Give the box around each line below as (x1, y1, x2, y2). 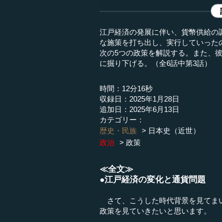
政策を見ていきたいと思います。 (100, 206, 212, 215)
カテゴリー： (100, 115, 145, 124)
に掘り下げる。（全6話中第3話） (100, 59, 212, 68)
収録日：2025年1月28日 (100, 95, 180, 104)
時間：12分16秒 (100, 84, 153, 93)
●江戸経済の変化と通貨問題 (100, 174, 206, 184)
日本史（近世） (148, 126, 201, 135)
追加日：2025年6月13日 (100, 105, 180, 114)
